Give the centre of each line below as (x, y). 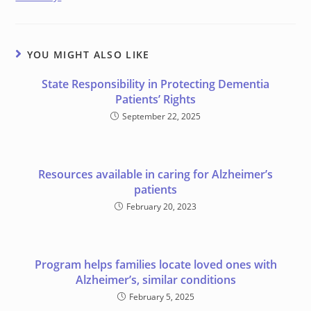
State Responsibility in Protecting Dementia (155, 84)
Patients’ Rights (155, 99)
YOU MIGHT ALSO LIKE (88, 54)
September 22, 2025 (161, 116)
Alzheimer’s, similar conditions (155, 280)
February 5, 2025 (161, 297)
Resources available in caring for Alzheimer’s (155, 174)
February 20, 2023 (161, 207)
